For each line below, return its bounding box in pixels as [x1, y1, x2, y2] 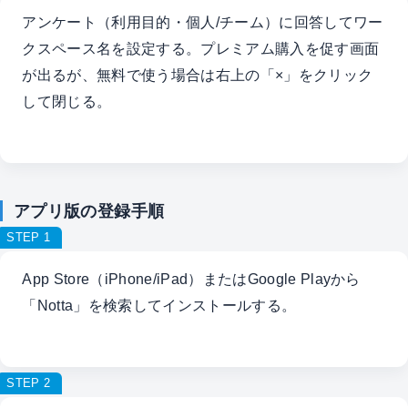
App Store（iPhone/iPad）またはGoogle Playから [22, 270, 361, 288]
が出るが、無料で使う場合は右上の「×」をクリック [22, 66, 373, 83]
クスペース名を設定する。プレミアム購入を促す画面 [22, 39, 380, 56]
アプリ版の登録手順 [13, 201, 165, 221]
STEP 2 [6, 375, 51, 390]
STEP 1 [6, 229, 51, 244]
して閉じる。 [22, 92, 112, 109]
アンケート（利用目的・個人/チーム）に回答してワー [22, 13, 383, 30]
